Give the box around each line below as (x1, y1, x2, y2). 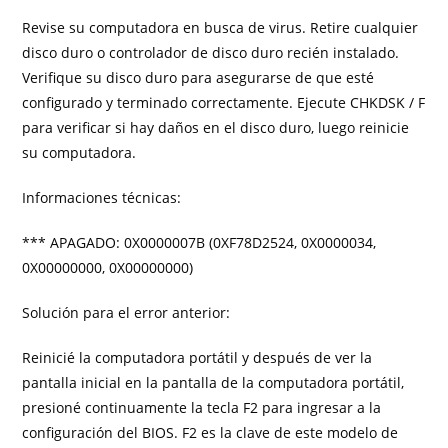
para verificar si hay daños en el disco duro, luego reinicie (22, 118, 410, 137)
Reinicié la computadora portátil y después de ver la (22, 348, 373, 367)
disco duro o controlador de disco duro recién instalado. (22, 43, 400, 62)
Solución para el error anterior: (22, 303, 231, 322)
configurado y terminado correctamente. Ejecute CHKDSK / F (22, 93, 426, 112)
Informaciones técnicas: (22, 188, 182, 207)
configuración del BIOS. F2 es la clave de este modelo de (22, 423, 399, 442)
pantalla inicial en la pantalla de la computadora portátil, (22, 373, 405, 392)
